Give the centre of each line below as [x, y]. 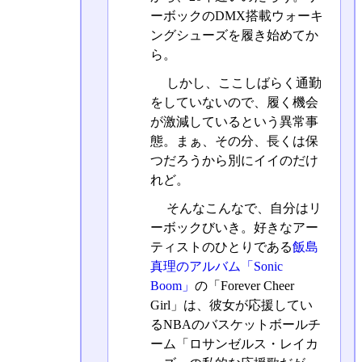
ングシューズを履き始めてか [234, 35]
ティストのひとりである [221, 247]
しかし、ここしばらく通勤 [242, 83]
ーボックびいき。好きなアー [234, 228]
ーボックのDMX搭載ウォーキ [236, 16]
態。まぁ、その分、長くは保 [234, 141]
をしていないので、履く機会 [234, 103]
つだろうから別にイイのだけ [234, 161]
